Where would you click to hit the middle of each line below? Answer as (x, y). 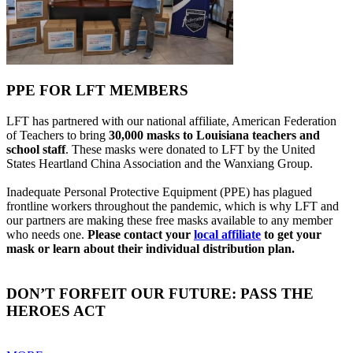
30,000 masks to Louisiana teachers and (214, 136)
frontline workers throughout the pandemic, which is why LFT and (173, 206)
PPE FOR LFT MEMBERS (97, 91)
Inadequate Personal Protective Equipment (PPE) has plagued (159, 192)
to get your (291, 235)
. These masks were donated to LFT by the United (190, 150)
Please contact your (141, 235)
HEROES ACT (56, 310)
